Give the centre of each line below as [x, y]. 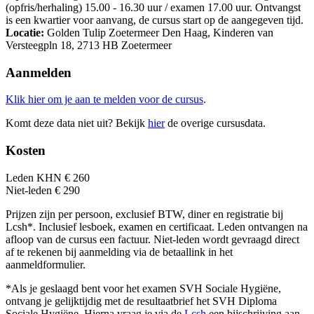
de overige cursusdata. [215, 123]
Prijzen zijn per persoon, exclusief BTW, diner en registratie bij [144, 214]
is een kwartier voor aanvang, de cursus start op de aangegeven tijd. [155, 20]
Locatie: [25, 32]
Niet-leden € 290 [43, 190]
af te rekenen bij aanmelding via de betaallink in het [119, 252]
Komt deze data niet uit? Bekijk [77, 123]
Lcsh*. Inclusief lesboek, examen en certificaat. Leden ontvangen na [157, 226]
